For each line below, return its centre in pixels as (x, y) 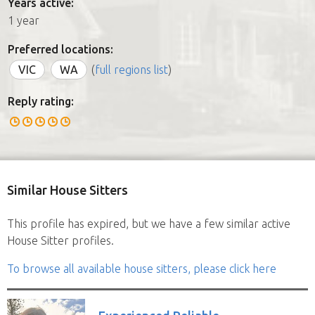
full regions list (131, 69)
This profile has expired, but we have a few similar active (149, 223)
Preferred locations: (60, 49)
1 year (24, 20)
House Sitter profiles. (60, 240)
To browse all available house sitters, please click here (142, 268)
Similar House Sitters (67, 189)
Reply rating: (41, 101)
